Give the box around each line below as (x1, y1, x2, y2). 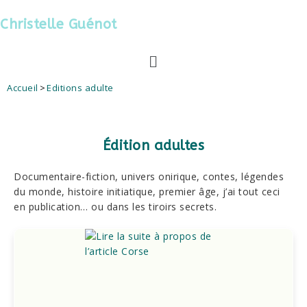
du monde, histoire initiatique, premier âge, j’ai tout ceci (14, 185, 280, 199)
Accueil (7, 82, 38, 95)
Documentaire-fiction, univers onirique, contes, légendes (14, 170, 284, 184)
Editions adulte (47, 82, 114, 95)
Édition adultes (102, 138, 205, 154)
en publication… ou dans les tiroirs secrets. (14, 200, 217, 214)
